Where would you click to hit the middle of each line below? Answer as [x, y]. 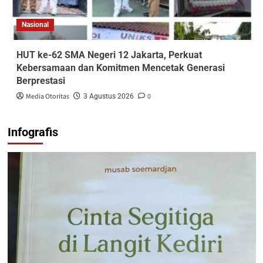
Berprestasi [41, 80]
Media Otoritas [47, 96]
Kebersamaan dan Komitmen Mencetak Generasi [120, 68]
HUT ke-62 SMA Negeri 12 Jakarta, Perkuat [109, 55]
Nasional [35, 24]
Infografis [33, 132]
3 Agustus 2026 [108, 96]
